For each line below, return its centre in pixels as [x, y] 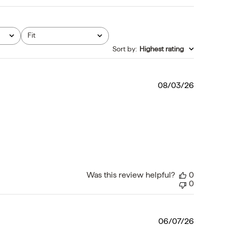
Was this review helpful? [131, 175]
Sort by [124, 49]
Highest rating [161, 49]
